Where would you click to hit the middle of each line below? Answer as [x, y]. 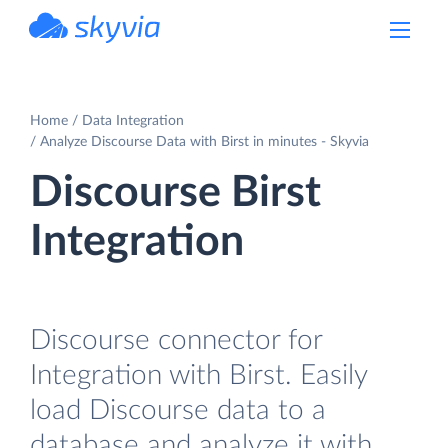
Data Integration [133, 120]
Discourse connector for [176, 340]
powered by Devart [117, 49]
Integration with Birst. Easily [198, 375]
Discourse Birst [175, 192]
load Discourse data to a [178, 410]
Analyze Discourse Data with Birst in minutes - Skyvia [204, 141]
